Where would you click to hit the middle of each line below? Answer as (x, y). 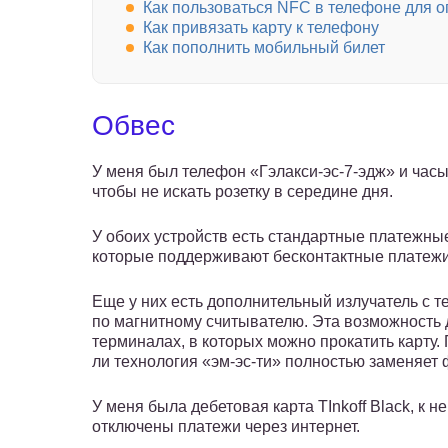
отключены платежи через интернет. (226, 427)
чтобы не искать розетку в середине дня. (242, 192)
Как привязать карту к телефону (261, 28)
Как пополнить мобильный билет (264, 48)
